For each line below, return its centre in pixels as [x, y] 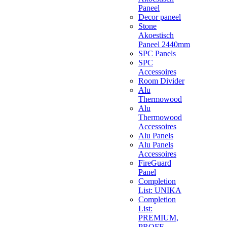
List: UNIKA [160, 191]
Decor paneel [160, 17]
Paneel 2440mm [164, 45]
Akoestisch [156, 35]
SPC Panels [157, 54]
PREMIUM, [158, 218]
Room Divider [161, 81]
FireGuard [155, 163]
